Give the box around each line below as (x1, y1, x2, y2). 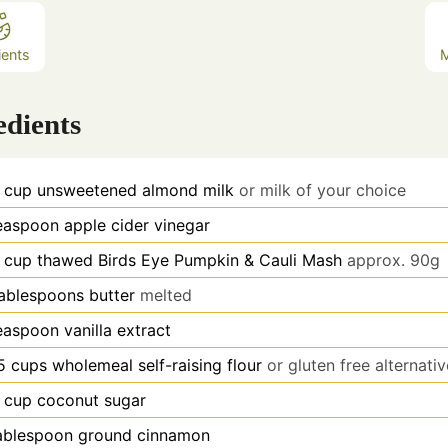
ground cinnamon (78, 425, 211, 446)
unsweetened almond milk (37, 180, 235, 201)
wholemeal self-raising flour (52, 355, 263, 376)
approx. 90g (347, 250, 441, 271)
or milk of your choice (239, 180, 407, 201)
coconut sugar (37, 390, 147, 411)
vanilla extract (64, 320, 172, 341)
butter (89, 285, 136, 306)
